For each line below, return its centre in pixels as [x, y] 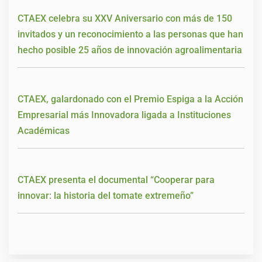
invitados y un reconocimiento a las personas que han [130, 35]
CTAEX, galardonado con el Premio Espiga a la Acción [130, 99]
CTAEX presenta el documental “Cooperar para [116, 180]
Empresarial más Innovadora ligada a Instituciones [124, 115]
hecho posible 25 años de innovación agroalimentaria [130, 50]
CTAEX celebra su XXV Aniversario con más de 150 [125, 19]
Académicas [44, 131]
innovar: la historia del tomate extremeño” [106, 196]
